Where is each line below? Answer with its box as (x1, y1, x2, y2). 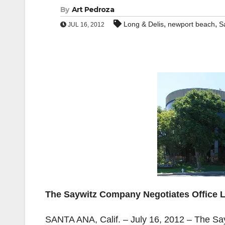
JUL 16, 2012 (66, 21, 104, 28)
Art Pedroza (71, 5, 114, 14)
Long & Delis (124, 20, 164, 28)
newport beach (168, 20, 215, 28)
